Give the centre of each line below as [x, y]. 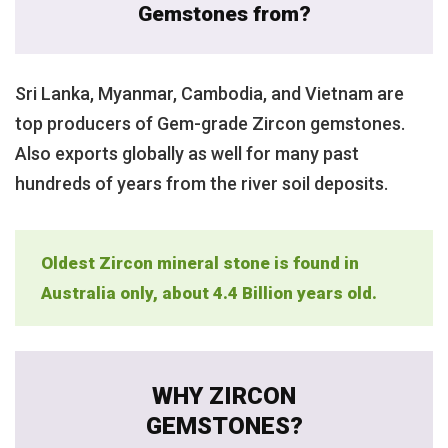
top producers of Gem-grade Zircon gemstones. [210, 123]
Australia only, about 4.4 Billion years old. [209, 292]
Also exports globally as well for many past [187, 153]
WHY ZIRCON [224, 395]
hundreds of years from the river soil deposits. [201, 183]
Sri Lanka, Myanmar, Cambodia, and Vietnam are [209, 93]
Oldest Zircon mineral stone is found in [200, 262]
